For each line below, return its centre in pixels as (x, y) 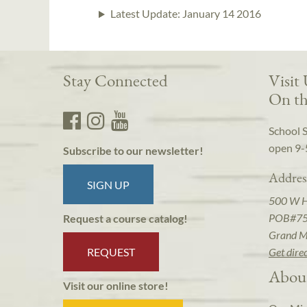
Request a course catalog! (125, 218)
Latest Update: (146, 14)
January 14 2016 (221, 14)
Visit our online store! (116, 286)
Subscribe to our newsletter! (133, 151)
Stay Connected (115, 81)
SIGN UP (109, 184)
